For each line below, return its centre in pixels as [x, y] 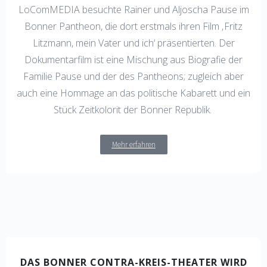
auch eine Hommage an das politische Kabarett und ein [133, 93]
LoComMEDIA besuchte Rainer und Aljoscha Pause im [133, 10]
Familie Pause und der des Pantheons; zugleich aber [133, 77]
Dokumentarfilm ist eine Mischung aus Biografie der [133, 60]
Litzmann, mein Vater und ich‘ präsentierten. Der [133, 43]
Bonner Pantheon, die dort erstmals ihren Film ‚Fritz [133, 27]
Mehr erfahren [133, 145]
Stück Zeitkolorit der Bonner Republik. [133, 110]
